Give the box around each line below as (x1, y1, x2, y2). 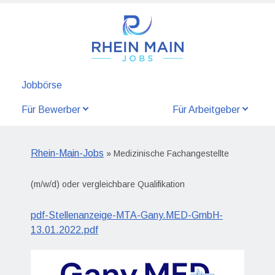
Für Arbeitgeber (172, 104, 240, 115)
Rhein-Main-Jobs (31, 148, 104, 158)
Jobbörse (21, 80, 62, 91)
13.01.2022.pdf (31, 225, 98, 235)
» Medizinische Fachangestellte (104, 149, 229, 158)
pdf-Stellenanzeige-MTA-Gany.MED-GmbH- (31, 210, 223, 220)
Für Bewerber (21, 104, 80, 115)
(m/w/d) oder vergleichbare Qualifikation (31, 179, 185, 189)
